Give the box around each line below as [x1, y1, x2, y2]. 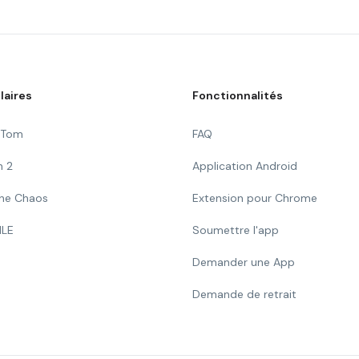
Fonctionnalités [192, 88, 283, 103]
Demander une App [192, 255, 295, 269]
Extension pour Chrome [192, 191, 317, 205]
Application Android [192, 159, 297, 173]
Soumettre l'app [192, 223, 279, 237]
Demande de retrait [192, 287, 296, 301]
